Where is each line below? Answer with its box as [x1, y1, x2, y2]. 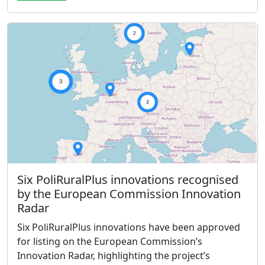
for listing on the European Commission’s [17, 234, 202, 248]
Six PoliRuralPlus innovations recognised [17, 171, 238, 188]
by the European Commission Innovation [17, 185, 241, 202]
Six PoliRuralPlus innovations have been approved [17, 220, 240, 234]
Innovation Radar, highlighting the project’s [17, 248, 210, 262]
